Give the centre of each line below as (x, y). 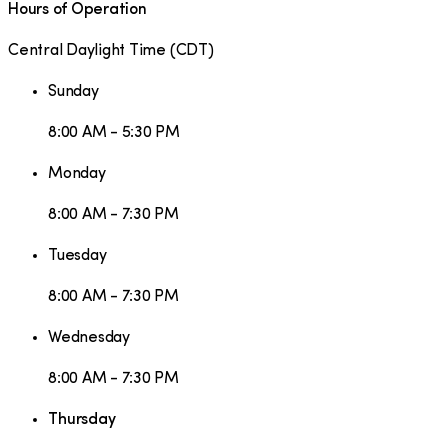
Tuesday (77, 255)
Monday (77, 173)
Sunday (73, 91)
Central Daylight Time (87, 50)
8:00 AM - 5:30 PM (114, 132)
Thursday (82, 419)
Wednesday (89, 337)
